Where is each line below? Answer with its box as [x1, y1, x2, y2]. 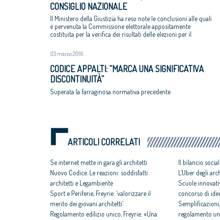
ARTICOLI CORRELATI [68, 137, 140, 148]
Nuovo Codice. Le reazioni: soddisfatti [50, 168, 148, 177]
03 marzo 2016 [50, 50, 83, 58]
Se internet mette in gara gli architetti [50, 158, 147, 167]
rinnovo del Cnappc [50, 38, 102, 47]
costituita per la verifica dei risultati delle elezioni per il [50, 30, 192, 39]
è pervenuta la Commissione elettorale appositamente [50, 22, 191, 31]
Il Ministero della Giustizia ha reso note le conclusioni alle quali [50, 14, 212, 23]
